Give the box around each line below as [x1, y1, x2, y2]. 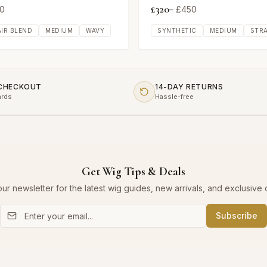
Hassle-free [155, 92, 194, 101]
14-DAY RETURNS [155, 82, 223, 91]
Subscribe [216, 210, 257, 221]
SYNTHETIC [157, 27, 197, 34]
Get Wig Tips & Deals [82, 164, 185, 179]
